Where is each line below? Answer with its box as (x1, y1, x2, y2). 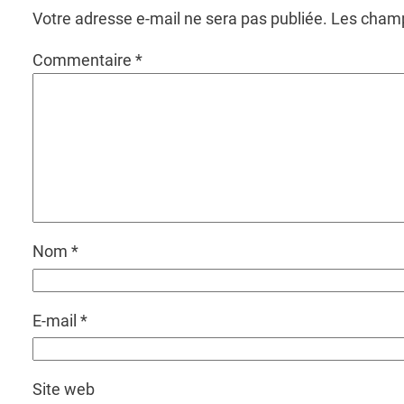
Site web (32, 380, 95, 399)
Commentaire (32, 50, 135, 70)
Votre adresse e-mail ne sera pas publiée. (32, 9, 327, 29)
